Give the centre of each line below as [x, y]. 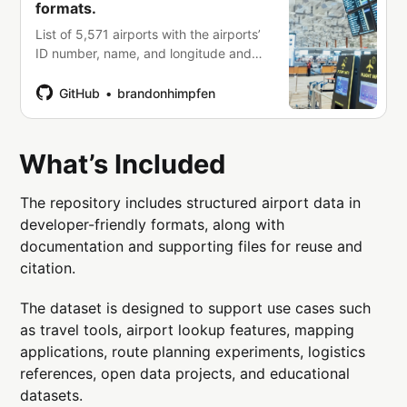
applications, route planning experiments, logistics [193, 351]
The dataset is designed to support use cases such [196, 308]
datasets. [52, 395]
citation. [48, 268]
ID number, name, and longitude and [144, 53]
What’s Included [123, 164]
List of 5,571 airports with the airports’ [149, 34]
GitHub [80, 93]
